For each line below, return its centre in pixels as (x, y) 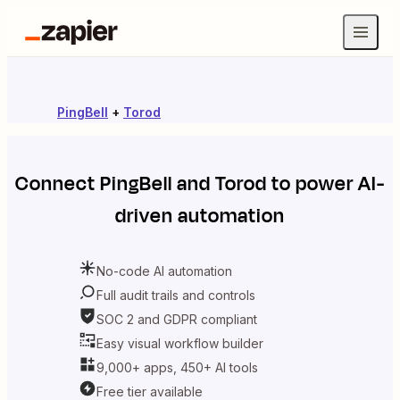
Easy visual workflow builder (180, 343)
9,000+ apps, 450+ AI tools (177, 367)
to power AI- (326, 184)
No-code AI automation (164, 271)
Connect (58, 184)
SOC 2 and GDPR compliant (177, 319)
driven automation (200, 216)
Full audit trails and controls (176, 295)
